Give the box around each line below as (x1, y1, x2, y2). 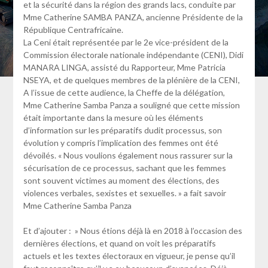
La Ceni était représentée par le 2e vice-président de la (23, 37, 229, 48)
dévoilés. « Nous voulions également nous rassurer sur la (23, 150, 233, 161)
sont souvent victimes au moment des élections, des (23, 175, 220, 186)
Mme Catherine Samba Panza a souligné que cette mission (23, 100, 240, 111)
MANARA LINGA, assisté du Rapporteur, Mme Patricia (23, 62, 226, 73)
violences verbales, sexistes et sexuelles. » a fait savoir (23, 188, 226, 199)
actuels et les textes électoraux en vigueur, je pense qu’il (23, 251, 235, 261)
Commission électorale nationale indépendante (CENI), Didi (23, 50, 243, 60)
